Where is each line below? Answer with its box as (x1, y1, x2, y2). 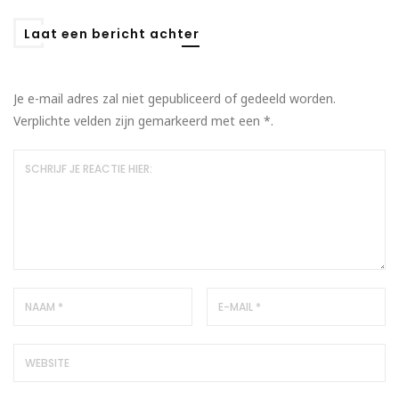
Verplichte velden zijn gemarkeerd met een (13, 111, 264, 129)
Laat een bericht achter (24, 24, 199, 43)
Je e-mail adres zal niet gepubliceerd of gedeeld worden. (13, 89, 336, 107)
